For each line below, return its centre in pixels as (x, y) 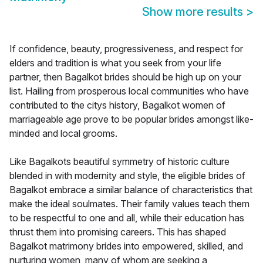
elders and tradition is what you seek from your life (115, 63)
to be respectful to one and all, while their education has (127, 218)
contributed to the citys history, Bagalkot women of (117, 105)
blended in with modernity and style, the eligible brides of (127, 176)
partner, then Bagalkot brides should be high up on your (125, 77)
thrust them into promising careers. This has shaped (118, 232)
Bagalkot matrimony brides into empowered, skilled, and (126, 246)
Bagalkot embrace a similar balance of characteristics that (131, 190)
